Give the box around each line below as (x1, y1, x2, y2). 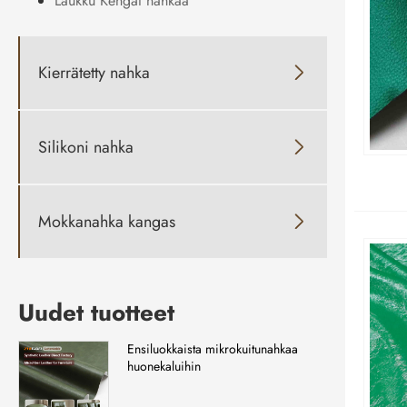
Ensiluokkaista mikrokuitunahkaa (127, 340, 298, 359)
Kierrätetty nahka (38, 60, 150, 84)
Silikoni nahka (38, 134, 134, 159)
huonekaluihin (127, 357, 201, 376)
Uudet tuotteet (18, 295, 174, 331)
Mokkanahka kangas (38, 209, 175, 233)
